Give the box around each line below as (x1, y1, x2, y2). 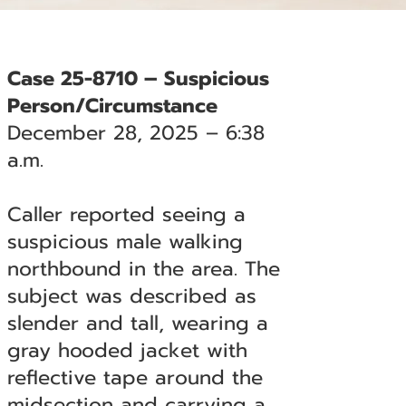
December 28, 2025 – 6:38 (6, 118, 265, 148)
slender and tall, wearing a (6, 308, 268, 338)
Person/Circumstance (6, 91, 217, 121)
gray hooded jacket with (6, 335, 247, 365)
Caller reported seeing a (6, 199, 246, 229)
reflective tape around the (6, 362, 263, 392)
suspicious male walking (6, 227, 243, 256)
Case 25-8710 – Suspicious (6, 63, 269, 93)
